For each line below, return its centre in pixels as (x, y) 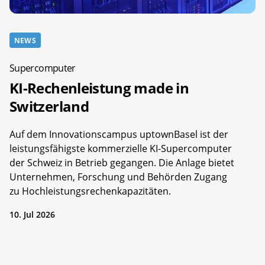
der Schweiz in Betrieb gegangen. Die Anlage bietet (122, 162)
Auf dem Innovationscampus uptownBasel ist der (119, 134)
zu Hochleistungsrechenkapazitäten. (90, 191)
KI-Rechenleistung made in (99, 88)
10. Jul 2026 (32, 214)
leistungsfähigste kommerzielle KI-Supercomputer (121, 148)
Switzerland (49, 106)
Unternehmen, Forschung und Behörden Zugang (118, 177)
